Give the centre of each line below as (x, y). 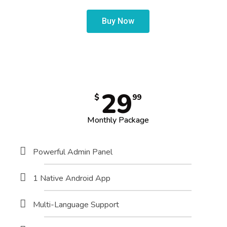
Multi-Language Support (76, 205)
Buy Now (118, 21)
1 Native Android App (72, 179)
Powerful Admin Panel (73, 152)
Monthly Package (118, 120)
